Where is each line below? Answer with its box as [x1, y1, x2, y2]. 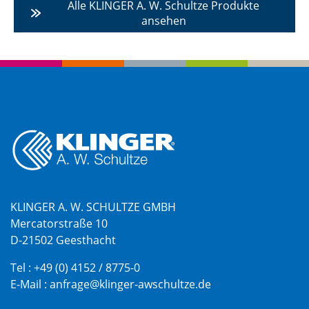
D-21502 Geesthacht [10, 232, 116, 248]
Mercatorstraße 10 [10, 215, 108, 231]
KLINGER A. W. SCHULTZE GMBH [10, 199, 176, 215]
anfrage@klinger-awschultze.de [50, 276, 211, 292]
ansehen [141, 13, 186, 28]
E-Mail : [10, 276, 50, 292]
